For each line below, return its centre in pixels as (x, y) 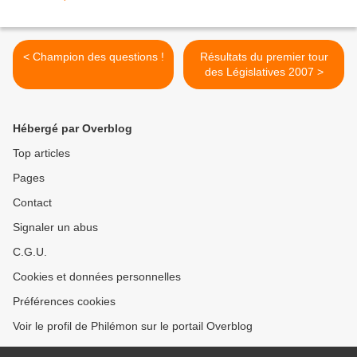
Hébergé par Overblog (73, 128)
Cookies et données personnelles (97, 276)
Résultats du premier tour (264, 56)
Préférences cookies (64, 301)
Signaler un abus (55, 227)
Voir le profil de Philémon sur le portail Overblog (133, 326)
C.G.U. (30, 251)
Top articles (41, 153)
